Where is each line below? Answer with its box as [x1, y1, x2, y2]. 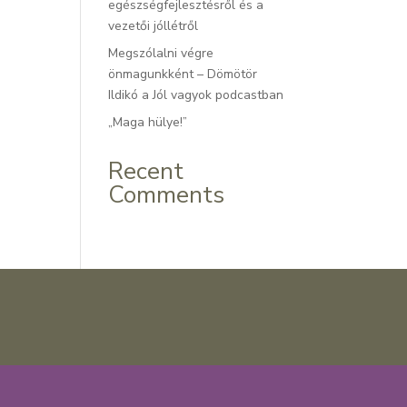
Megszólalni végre [108, 45, 214, 62]
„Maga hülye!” [108, 114, 188, 131]
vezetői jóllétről [108, 17, 199, 35]
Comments [108, 179, 225, 211]
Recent [108, 155, 184, 187]
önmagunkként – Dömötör [108, 65, 258, 83]
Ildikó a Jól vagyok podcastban [108, 86, 284, 104]
